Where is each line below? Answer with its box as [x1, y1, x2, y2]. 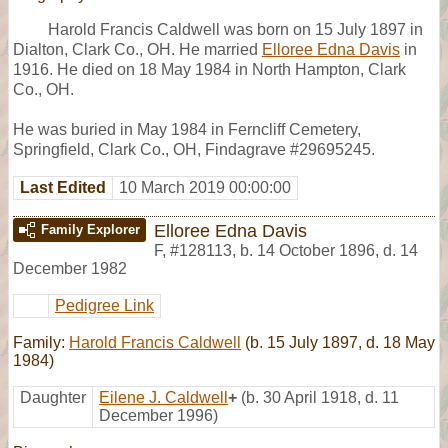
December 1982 [13, 259, 127, 277]
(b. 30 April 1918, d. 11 [241, 388, 399, 406]
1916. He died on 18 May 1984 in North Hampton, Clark [13, 60, 406, 78]
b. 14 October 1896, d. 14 [240, 241, 418, 259]
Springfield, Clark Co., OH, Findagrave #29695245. [13, 140, 375, 158]
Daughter [20, 388, 86, 406]
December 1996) [99, 406, 218, 424]
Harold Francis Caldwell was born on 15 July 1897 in [48, 20, 423, 38]
